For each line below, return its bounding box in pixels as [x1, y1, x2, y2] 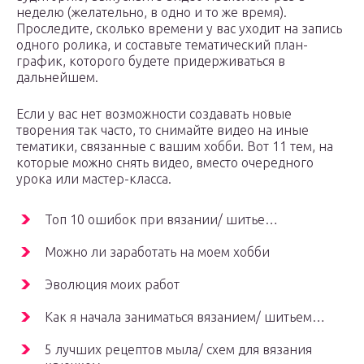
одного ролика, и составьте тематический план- [16, 37, 308, 52]
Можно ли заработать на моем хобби [45, 244, 270, 259]
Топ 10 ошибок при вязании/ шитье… [45, 211, 278, 227]
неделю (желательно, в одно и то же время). [16, 4, 287, 19]
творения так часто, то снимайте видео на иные [16, 122, 309, 137]
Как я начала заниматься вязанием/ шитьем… [45, 309, 325, 324]
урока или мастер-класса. [16, 171, 171, 186]
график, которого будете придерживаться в [16, 53, 285, 68]
